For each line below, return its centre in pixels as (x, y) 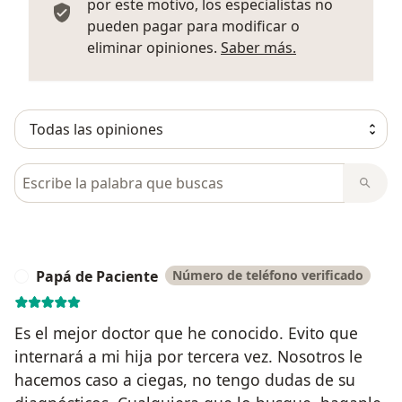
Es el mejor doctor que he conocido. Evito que (186, 332)
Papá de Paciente (97, 276)
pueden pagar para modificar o (193, 26)
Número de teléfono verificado (268, 275)
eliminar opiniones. (154, 47)
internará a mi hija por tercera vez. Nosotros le (188, 356)
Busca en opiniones (83, 173)
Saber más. (258, 47)
